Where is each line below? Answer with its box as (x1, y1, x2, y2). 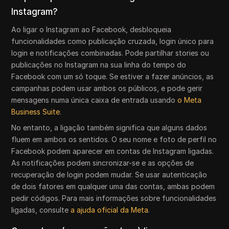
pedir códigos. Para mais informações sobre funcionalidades (11, 194, 217, 202)
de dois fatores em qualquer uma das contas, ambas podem (11, 182, 215, 191)
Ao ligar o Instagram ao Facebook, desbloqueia (11, 25, 172, 34)
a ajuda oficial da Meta (71, 205, 149, 214)
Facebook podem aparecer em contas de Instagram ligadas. (11, 147, 214, 155)
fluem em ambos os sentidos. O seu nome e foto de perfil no (11, 135, 217, 144)
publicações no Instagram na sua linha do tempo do (11, 60, 187, 69)
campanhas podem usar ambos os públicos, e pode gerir (11, 84, 203, 93)
